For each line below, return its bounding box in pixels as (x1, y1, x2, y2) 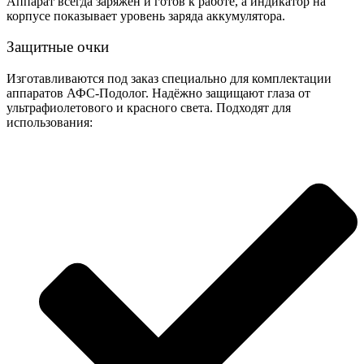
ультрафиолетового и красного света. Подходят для (6, 101, 291, 115)
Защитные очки (6, 38, 109, 56)
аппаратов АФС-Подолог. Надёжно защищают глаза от (6, 86, 310, 101)
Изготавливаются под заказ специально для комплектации (6, 71, 331, 86)
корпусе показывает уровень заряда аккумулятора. (6, 8, 285, 23)
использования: (6, 115, 93, 130)
